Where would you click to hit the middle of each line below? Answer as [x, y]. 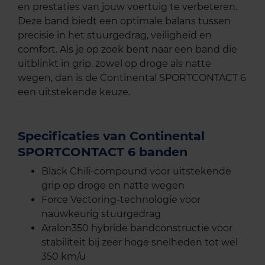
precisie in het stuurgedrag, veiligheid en [115, 35]
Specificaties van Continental [111, 135]
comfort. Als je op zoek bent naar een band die [127, 49]
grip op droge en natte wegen [113, 185]
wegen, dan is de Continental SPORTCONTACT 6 [132, 77]
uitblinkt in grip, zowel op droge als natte [114, 63]
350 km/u [64, 256]
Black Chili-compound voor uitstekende [136, 171]
